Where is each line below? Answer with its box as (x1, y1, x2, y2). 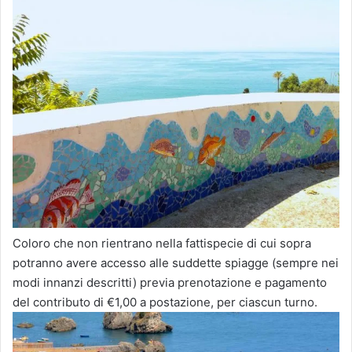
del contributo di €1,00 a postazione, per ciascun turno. (13, 295, 317, 310)
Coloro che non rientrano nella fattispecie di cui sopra (13, 236, 311, 251)
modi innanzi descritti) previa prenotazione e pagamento (13, 275, 327, 291)
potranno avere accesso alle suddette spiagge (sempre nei (13, 255, 339, 271)
